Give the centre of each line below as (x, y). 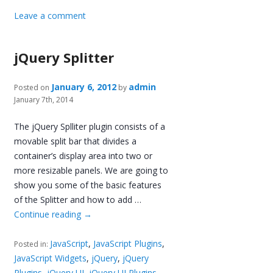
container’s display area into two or (83, 155)
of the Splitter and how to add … (78, 199)
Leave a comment (50, 15)
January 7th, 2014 (44, 99)
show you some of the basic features (88, 185)
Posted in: (32, 244)
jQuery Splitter (64, 57)
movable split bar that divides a (76, 141)
